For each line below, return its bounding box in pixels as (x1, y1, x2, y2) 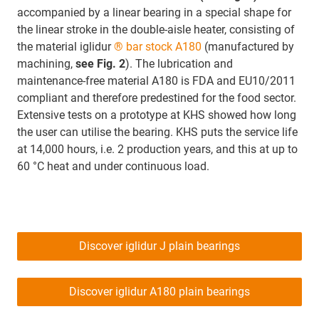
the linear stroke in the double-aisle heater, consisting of (17, 23, 295, 36)
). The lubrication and (125, 57, 233, 70)
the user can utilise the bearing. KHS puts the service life (17, 125, 298, 139)
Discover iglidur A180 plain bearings (69, 285, 250, 298)
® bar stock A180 (114, 40, 202, 53)
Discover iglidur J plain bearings (79, 239, 240, 253)
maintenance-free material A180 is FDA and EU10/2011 (17, 74, 296, 88)
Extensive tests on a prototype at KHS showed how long (17, 108, 296, 122)
